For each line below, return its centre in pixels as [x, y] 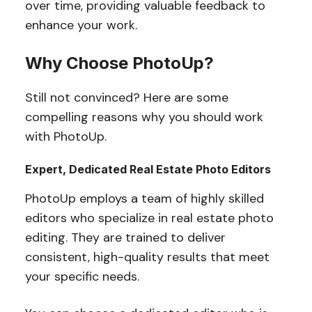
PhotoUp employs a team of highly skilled [144, 199]
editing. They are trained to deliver [125, 238]
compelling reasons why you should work [144, 117]
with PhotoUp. [65, 137]
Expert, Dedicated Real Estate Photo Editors [148, 170]
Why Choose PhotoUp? [119, 63]
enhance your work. [81, 25]
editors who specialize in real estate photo [149, 218]
